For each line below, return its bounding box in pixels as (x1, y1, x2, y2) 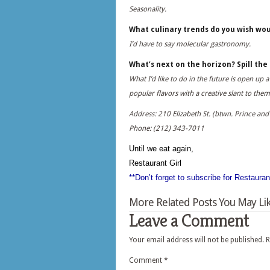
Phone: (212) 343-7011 (129, 124, 204, 133)
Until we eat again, (129, 144, 193, 153)
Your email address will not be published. (129, 236, 264, 244)
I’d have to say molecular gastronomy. (129, 40, 251, 48)
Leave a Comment (129, 209, 249, 232)
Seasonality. (129, 5, 166, 13)
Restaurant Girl (129, 159, 181, 168)
